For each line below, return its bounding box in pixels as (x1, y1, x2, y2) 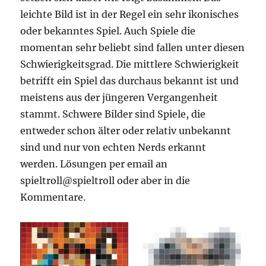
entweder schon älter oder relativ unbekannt (20, 124, 232, 137)
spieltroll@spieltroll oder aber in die (20, 174, 191, 186)
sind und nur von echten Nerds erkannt (20, 141, 207, 153)
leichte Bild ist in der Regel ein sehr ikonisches (20, 8, 239, 20)
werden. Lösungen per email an (20, 157, 168, 170)
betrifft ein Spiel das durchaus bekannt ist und (20, 74, 239, 87)
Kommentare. (20, 191, 86, 203)
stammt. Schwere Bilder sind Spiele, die (20, 107, 206, 120)
